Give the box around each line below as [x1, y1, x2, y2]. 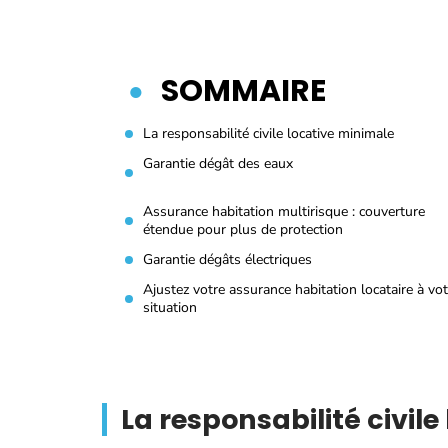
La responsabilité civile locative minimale [143, 124, 394, 143]
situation [143, 298, 197, 317]
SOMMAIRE [161, 70, 326, 112]
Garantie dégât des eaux [143, 154, 293, 173]
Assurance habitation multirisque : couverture [143, 202, 425, 221]
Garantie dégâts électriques [143, 250, 312, 269]
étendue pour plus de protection [143, 220, 343, 239]
